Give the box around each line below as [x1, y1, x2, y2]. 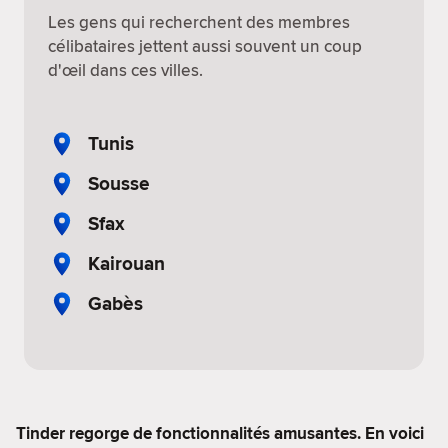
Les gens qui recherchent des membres [48, 10, 350, 34]
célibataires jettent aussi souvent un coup [48, 34, 362, 58]
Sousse [88, 169, 150, 197]
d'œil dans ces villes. [48, 58, 203, 82]
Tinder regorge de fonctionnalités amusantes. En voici [16, 421, 424, 446]
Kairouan [88, 249, 165, 277]
